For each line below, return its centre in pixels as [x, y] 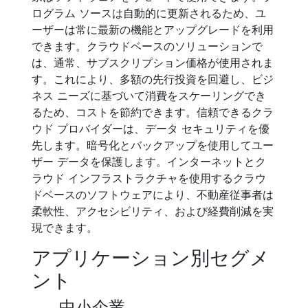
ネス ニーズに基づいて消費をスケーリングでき [149, 96]
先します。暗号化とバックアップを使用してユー [153, 145]
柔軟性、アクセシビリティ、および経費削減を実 [153, 211]
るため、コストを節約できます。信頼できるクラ [153, 112]
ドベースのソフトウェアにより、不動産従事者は [153, 195]
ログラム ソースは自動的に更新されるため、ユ [149, 13]
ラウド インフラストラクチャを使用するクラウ [149, 178]
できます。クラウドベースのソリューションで [147, 46]
